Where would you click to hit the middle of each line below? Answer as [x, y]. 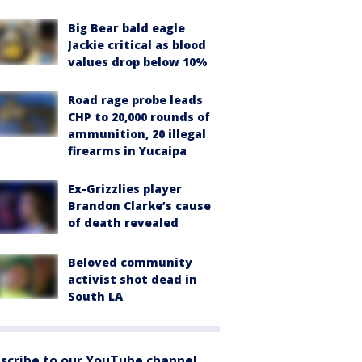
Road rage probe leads [135, 100]
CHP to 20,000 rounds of [139, 117]
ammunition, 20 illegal [137, 134]
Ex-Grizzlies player [125, 189]
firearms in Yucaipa [127, 151]
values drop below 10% [138, 62]
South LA [95, 296]
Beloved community [130, 262]
